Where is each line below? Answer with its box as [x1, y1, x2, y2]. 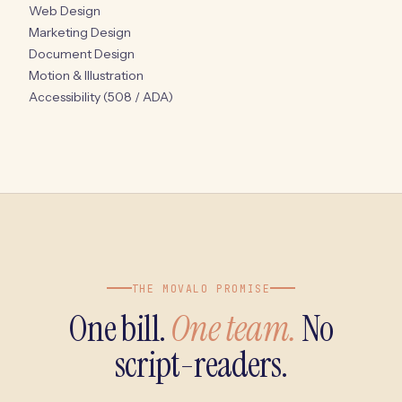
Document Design [29, 45, 135, 62]
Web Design [29, 2, 100, 19]
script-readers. [115, 340, 287, 388]
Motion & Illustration [29, 66, 144, 83]
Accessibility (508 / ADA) [29, 88, 173, 105]
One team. [170, 304, 297, 352]
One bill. [68, 304, 171, 352]
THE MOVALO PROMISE [131, 281, 271, 295]
